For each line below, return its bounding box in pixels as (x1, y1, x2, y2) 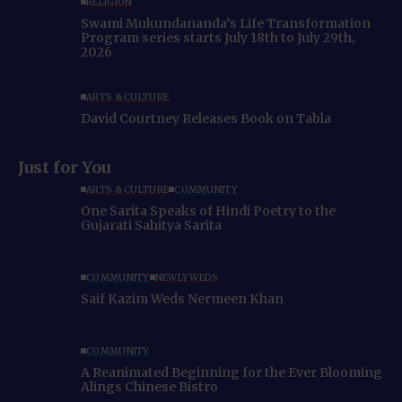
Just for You (18, 157, 110, 179)
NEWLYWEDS (154, 271, 219, 284)
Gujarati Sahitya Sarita (81, 216, 222, 233)
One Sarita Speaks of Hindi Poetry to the (81, 202, 336, 219)
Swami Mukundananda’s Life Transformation (81, 14, 371, 31)
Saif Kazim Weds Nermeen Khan (81, 290, 284, 307)
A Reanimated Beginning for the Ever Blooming (81, 363, 382, 380)
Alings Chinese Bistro (81, 378, 218, 395)
